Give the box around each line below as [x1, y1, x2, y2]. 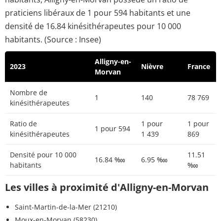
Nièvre [141, 62, 163, 72]
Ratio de [10, 119, 37, 129]
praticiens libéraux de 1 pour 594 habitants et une [5, 7, 190, 19]
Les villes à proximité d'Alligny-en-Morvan [5, 181, 209, 194]
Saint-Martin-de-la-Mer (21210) [15, 202, 117, 212]
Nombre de [10, 88, 47, 98]
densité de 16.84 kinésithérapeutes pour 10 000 [5, 21, 181, 32]
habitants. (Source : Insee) [5, 34, 101, 45]
